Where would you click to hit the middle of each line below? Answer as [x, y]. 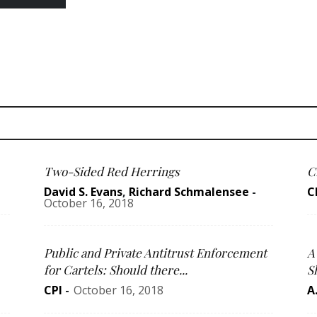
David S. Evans [83, 192]
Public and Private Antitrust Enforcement [155, 253]
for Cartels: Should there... [116, 270]
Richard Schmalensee [189, 192]
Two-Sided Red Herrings [112, 172]
